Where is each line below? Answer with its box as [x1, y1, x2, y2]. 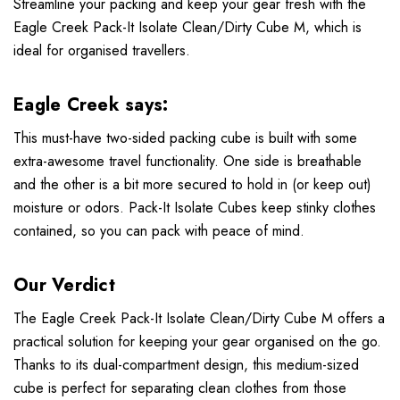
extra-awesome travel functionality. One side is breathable [13, 151, 362, 172]
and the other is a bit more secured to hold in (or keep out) [13, 174, 371, 196]
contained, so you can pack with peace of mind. [13, 221, 304, 242]
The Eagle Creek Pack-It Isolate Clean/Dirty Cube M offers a [13, 308, 385, 329]
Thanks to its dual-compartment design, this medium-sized [13, 354, 359, 376]
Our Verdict [13, 272, 115, 299]
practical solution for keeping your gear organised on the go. [13, 331, 381, 353]
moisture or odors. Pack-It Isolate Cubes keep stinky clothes [13, 197, 376, 219]
